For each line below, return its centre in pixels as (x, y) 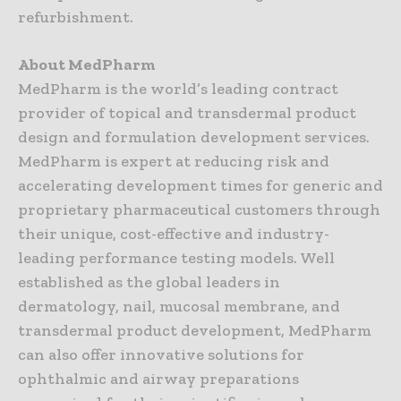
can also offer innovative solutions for (161, 355)
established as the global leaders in (149, 282)
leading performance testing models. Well (176, 258)
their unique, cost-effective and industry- (174, 234)
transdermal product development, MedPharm (195, 331)
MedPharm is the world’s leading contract (178, 89)
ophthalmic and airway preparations (158, 379)
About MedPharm (87, 65)
